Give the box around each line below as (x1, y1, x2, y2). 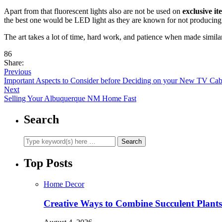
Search (24, 113, 59, 126)
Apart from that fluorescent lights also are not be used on (4, 7, 182, 16)
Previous (4, 67, 31, 76)
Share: (4, 58, 24, 67)
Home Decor (44, 179, 84, 188)
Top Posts (24, 156, 72, 169)
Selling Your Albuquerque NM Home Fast (4, 94, 136, 103)
